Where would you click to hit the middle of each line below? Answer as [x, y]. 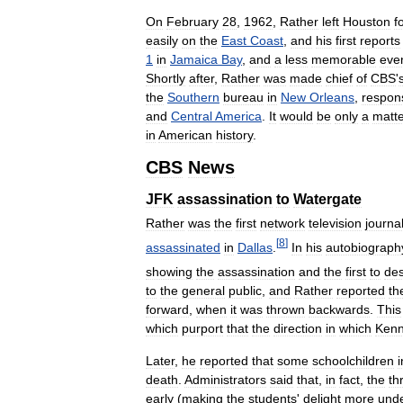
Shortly [166, 79]
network [282, 224]
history [234, 135]
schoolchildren [353, 360]
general [203, 290]
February [193, 22]
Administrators [225, 379]
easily [162, 41]
